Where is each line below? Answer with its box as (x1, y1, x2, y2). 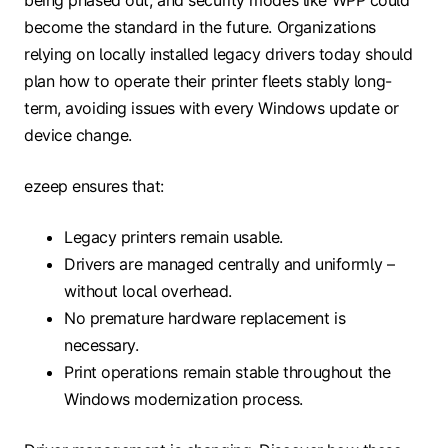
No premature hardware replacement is (64, 307, 346, 328)
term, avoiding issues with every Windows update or (24, 97, 399, 118)
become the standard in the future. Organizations (24, 16, 376, 37)
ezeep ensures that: (24, 175, 164, 196)
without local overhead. (64, 280, 232, 301)
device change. (24, 124, 132, 145)
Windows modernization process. (64, 388, 303, 409)
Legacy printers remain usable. (64, 226, 283, 247)
